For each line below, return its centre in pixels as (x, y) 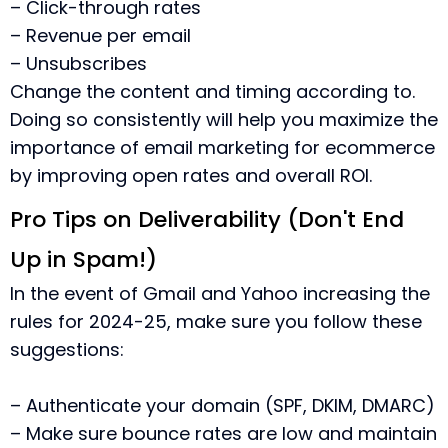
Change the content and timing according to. (212, 91)
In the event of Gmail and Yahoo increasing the (220, 293)
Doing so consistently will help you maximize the (224, 119)
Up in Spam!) (83, 259)
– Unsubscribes (78, 63)
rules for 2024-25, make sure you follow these (216, 321)
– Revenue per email (100, 35)
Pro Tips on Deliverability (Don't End (207, 219)
